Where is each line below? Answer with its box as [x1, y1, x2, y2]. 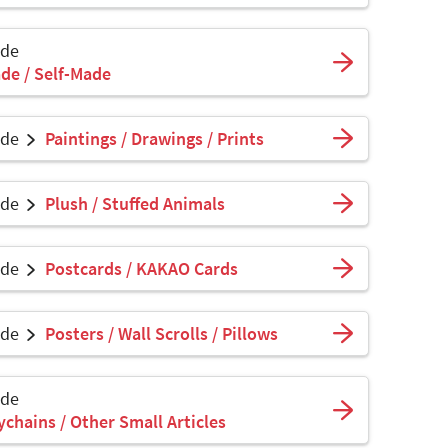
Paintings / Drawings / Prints [45, 126, 264, 150]
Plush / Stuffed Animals [45, 191, 225, 215]
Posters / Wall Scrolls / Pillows [45, 321, 278, 345]
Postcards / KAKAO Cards [45, 256, 238, 280]
